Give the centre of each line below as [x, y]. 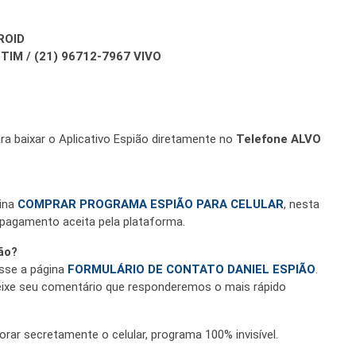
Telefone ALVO [279, 139]
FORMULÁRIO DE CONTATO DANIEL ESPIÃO [192, 269]
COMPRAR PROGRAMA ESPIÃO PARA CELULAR [151, 204]
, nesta [302, 204]
